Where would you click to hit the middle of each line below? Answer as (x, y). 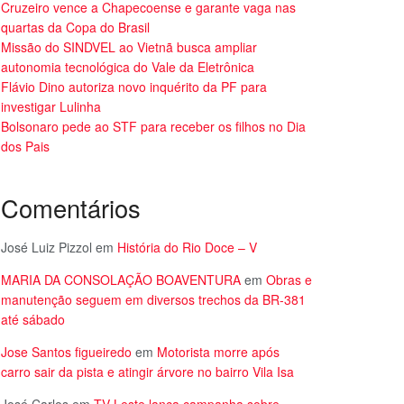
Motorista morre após (218, 352)
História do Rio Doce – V (187, 248)
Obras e (289, 280)
